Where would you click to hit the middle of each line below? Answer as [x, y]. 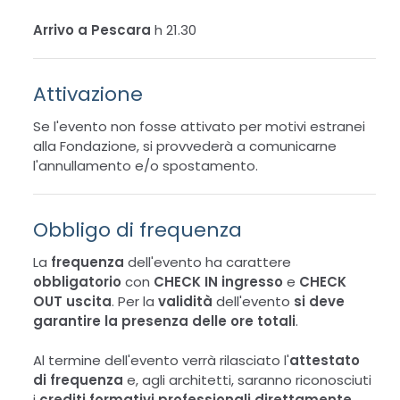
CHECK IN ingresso [219, 282]
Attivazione [88, 95]
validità [186, 302]
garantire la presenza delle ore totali [165, 321]
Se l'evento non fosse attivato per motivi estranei [200, 127]
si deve [320, 302]
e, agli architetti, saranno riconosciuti [248, 380]
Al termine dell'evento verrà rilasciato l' [162, 361]
